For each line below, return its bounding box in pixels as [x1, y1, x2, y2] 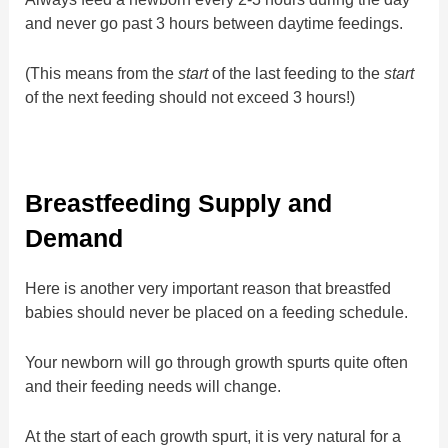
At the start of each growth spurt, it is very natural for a [25, 427, 402, 446]
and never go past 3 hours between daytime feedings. [25, 14, 404, 33]
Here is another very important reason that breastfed [25, 278, 392, 297]
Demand [25, 223, 124, 252]
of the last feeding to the [208, 64, 385, 83]
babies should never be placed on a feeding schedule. [25, 302, 409, 321]
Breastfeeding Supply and [25, 188, 333, 217]
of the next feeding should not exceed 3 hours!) [25, 88, 356, 107]
